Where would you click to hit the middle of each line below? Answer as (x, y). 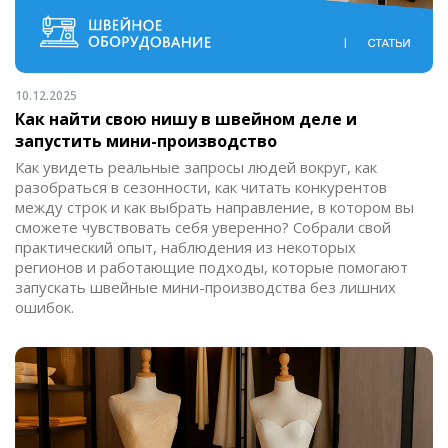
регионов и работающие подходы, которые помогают (211, 266)
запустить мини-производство (146, 140)
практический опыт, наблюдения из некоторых (185, 246)
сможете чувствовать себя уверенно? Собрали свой (203, 226)
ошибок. (44, 306)
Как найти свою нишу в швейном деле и (186, 118)
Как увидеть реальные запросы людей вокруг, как (196, 166)
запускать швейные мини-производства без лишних (205, 286)
